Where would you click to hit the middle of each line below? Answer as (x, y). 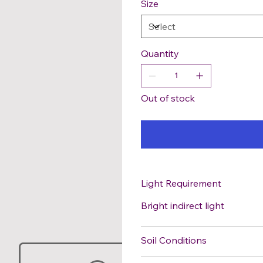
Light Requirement (181, 183)
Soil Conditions (174, 240)
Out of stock (168, 98)
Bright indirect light (183, 205)
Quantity (160, 53)
